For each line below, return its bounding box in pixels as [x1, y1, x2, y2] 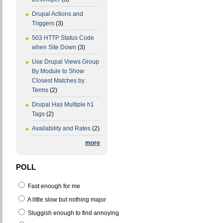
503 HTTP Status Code [32, 34, 94, 42]
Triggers [32, 20, 54, 27]
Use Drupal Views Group [32, 58, 99, 66]
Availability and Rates [32, 125, 91, 132]
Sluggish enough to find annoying [26, 209, 119, 217]
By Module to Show [32, 68, 84, 75]
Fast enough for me [26, 183, 80, 190]
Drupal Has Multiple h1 [32, 101, 94, 109]
